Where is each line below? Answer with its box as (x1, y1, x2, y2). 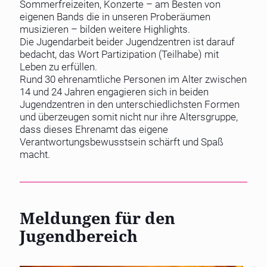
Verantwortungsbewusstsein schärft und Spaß (20, 136, 223, 148)
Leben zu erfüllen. (20, 61, 97, 73)
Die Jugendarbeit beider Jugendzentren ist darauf (20, 36, 235, 48)
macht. (20, 148, 50, 161)
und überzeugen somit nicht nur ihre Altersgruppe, (20, 111, 238, 123)
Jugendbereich (20, 225, 138, 247)
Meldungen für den (20, 207, 175, 229)
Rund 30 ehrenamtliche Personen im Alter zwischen (20, 73, 247, 86)
